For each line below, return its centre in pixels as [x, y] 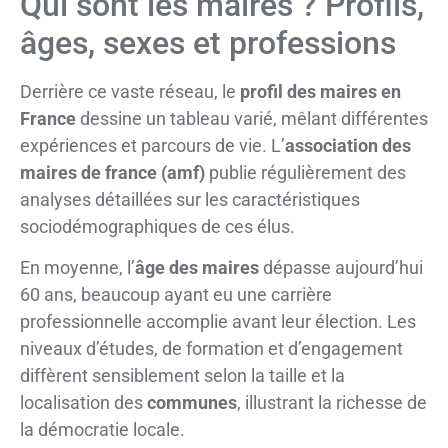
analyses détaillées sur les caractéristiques [190, 200]
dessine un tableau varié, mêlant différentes [252, 119]
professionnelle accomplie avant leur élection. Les [218, 322]
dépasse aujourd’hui [341, 268]
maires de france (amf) [112, 173]
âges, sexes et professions [208, 43]
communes [192, 403]
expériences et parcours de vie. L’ [152, 146]
